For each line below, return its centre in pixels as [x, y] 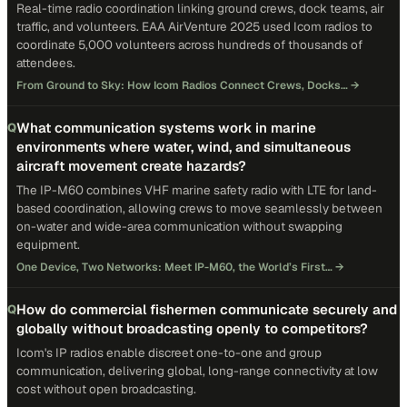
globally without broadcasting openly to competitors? [192, 328]
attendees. [46, 63]
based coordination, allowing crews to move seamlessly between [199, 208]
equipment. [48, 244]
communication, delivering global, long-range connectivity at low [197, 371]
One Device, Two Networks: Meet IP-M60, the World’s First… [174, 267]
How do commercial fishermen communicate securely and [207, 309]
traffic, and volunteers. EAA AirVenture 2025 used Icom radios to [194, 26]
